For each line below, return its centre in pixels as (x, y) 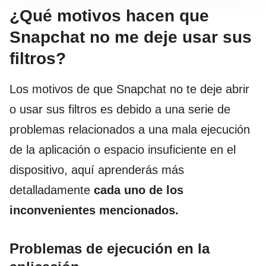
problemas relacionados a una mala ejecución (130, 129)
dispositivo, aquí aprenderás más (97, 170)
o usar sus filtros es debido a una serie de (120, 109)
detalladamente (52, 190)
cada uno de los (139, 190)
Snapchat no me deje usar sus (131, 37)
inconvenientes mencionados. (94, 210)
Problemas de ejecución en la (110, 248)
